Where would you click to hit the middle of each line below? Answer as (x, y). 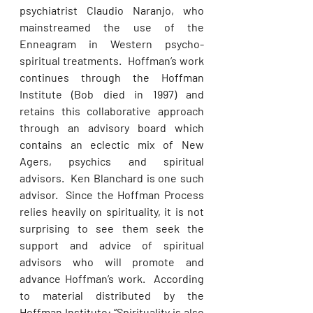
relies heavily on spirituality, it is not (112, 211)
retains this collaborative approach (112, 111)
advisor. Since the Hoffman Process (112, 195)
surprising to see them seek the (112, 228)
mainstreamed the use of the (112, 27)
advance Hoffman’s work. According (112, 278)
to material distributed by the (112, 295)
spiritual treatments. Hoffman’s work (112, 60)
